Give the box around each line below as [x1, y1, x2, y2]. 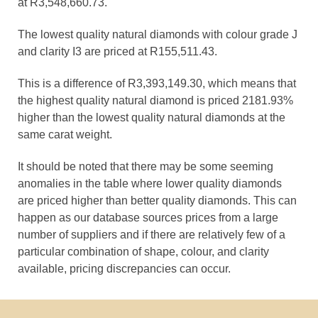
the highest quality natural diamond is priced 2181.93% [18, 94, 293, 106]
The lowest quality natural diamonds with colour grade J [18, 28, 297, 40]
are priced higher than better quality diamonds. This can [18, 194, 297, 207]
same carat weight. [18, 128, 112, 141]
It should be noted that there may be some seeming [18, 160, 273, 172]
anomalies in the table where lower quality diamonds [18, 177, 282, 190]
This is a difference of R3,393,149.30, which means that [18, 77, 296, 89]
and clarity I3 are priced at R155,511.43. [18, 45, 217, 57]
